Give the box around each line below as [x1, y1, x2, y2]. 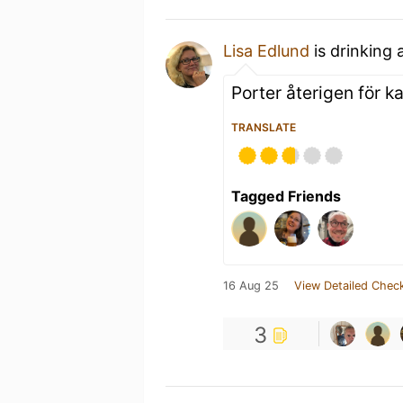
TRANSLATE [231, 120, 296, 134]
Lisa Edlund [223, 40, 309, 60]
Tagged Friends [231, 186, 341, 205]
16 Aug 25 [223, 278, 279, 292]
